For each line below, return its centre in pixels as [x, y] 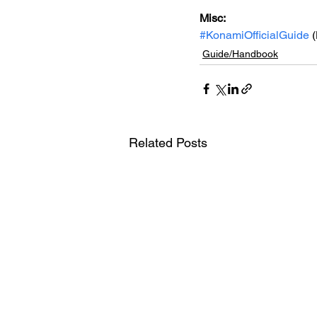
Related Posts [168, 143]
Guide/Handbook [240, 54]
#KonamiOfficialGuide [254, 35]
